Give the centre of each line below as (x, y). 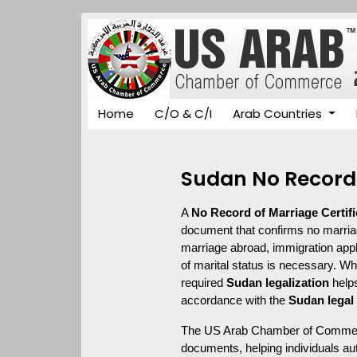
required (204, 283)
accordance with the (235, 300)
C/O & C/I (183, 114)
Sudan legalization (278, 283)
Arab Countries (279, 114)
